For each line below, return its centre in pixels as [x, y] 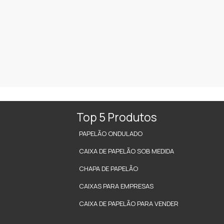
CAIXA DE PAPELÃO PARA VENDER [129, 203]
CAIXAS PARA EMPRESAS [116, 186]
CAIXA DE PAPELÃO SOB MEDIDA [126, 151]
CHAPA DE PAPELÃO [108, 168]
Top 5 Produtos [117, 117]
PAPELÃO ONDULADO [111, 133]
